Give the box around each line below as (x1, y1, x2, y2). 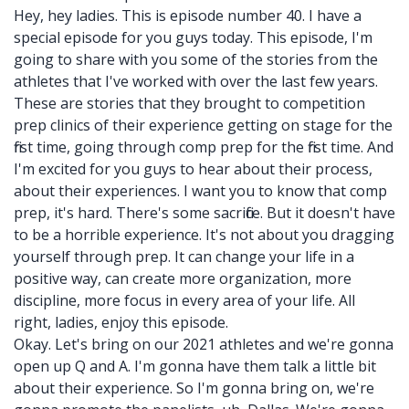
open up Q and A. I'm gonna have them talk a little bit (14, 356, 376, 376)
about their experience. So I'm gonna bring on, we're (14, 378, 374, 398)
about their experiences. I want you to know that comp (14, 181, 387, 201)
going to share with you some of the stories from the (14, 49, 378, 69)
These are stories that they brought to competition (14, 93, 365, 113)
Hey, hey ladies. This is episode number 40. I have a (14, 5, 362, 26)
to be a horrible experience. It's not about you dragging (14, 225, 394, 245)
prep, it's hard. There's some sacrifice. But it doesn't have (14, 203, 395, 223)
